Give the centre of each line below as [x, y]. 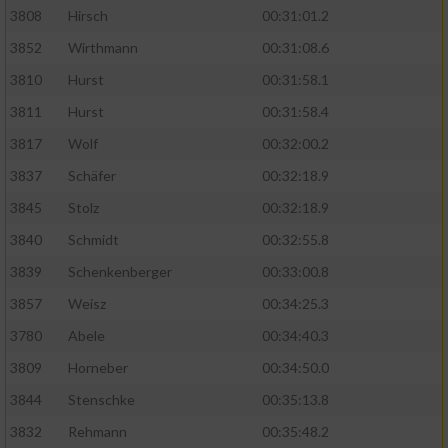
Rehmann [97, 432]
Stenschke [101, 400]
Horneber [98, 368]
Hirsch [88, 16]
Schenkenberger [120, 272]
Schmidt [93, 240]
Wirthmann [103, 48]
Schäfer [92, 176]
